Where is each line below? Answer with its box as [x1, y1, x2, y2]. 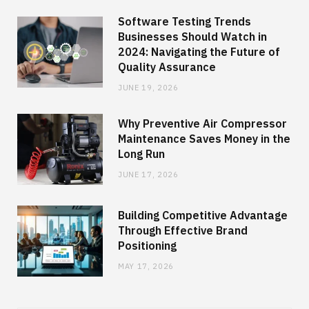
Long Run [118, 146, 165, 161]
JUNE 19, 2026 [118, 82, 179, 92]
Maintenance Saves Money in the [118, 131, 290, 146]
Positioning [118, 238, 177, 252]
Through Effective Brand [118, 223, 248, 237]
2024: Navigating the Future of [118, 44, 280, 59]
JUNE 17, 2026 [118, 169, 179, 179]
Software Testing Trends [118, 14, 251, 28]
